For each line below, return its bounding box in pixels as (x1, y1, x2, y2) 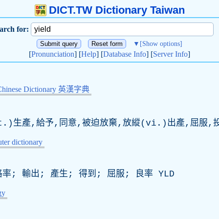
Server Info (153, 50, 188, 58)
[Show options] (140, 40, 182, 47)
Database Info (103, 50, 146, 58)
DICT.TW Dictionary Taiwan (48, 4, 185, 16)
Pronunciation (31, 50, 74, 58)
